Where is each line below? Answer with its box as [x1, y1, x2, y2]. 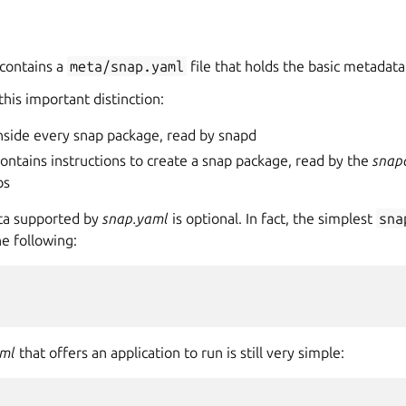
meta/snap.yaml [70, 58, 185, 74]
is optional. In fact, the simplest [169, 210, 376, 227]
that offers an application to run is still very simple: [15, 344, 344, 361]
